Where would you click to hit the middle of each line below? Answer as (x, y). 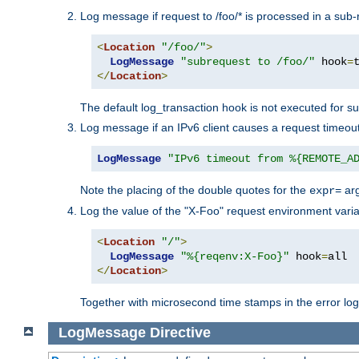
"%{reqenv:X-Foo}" (235, 256)
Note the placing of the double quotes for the (195, 190)
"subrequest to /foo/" (248, 61)
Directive (180, 333)
